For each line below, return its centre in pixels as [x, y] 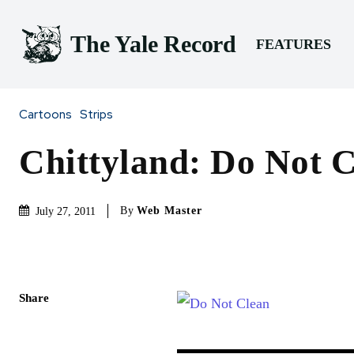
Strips [96, 114]
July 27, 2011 [66, 211]
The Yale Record [153, 44]
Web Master [169, 211]
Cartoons [45, 114]
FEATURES [293, 44]
